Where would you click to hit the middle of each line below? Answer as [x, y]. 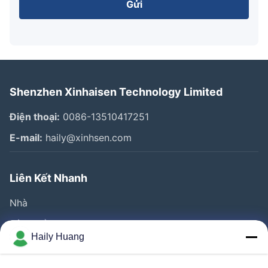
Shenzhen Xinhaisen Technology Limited [116, 92]
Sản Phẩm [32, 223]
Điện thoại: [35, 116]
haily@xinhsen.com [87, 137]
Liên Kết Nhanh [48, 178]
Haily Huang [58, 237]
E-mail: [26, 137]
